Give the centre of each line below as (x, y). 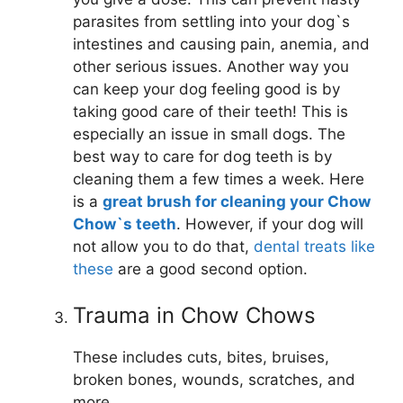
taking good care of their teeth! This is (210, 111)
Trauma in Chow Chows (194, 316)
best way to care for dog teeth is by (202, 156)
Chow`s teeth (125, 224)
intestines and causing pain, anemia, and (221, 44)
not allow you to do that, (163, 246)
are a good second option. (210, 269)
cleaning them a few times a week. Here (219, 179)
